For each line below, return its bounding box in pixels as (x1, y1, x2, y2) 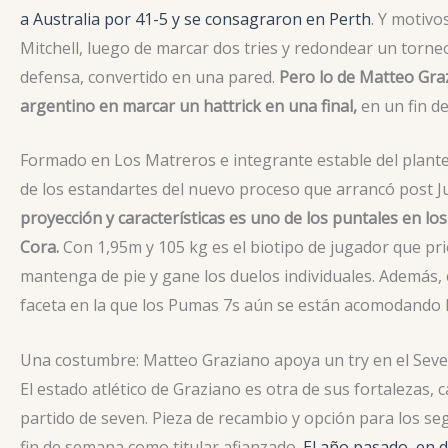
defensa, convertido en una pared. (20, 65, 279, 88)
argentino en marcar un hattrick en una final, (20, 94, 357, 117)
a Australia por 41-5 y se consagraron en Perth (20, 7, 371, 30)
